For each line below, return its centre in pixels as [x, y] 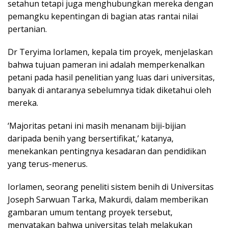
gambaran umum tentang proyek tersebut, [90, 212]
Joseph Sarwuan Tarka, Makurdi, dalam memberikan [108, 200]
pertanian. [27, 29]
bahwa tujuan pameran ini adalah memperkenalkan [106, 65]
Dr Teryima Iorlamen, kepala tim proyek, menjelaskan [110, 52]
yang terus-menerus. [48, 164]
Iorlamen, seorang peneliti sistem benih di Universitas [111, 187]
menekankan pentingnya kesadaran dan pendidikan [107, 151]
